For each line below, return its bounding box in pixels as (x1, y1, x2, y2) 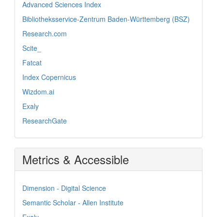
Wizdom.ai (22, 86, 54, 96)
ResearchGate (22, 115, 67, 125)
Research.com (22, 28, 67, 38)
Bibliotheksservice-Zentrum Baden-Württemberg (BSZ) (22, 14, 190, 24)
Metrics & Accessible (22, 150, 129, 168)
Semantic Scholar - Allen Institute (22, 197, 124, 207)
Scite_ (22, 43, 41, 53)
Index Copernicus (22, 72, 76, 82)
